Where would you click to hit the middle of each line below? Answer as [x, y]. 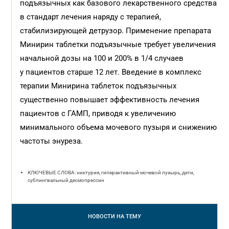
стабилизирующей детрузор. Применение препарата [116, 31]
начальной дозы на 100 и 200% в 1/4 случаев [102, 58]
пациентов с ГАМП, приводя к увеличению [98, 113]
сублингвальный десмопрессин [66, 180]
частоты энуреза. [52, 141]
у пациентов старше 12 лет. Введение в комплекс [111, 72]
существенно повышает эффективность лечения [110, 100]
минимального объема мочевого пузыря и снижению [119, 127]
